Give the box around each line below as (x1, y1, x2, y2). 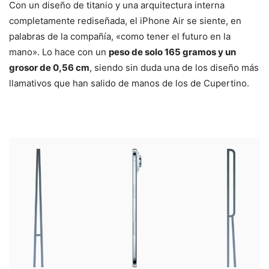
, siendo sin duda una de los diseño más (89, 61, 259, 73)
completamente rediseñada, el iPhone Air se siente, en (9, 14, 241, 26)
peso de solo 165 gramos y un (109, 46, 236, 58)
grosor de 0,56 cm (9, 61, 89, 73)
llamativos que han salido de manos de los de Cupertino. (9, 77, 249, 89)
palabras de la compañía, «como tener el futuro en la (9, 30, 231, 42)
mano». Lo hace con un (9, 46, 109, 58)
